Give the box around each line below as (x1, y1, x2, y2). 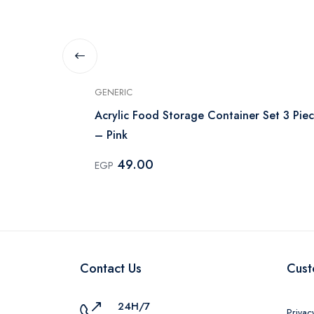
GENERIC (95, 85, 132, 99)
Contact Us (80, 259, 142, 278)
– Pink (95, 126, 128, 143)
